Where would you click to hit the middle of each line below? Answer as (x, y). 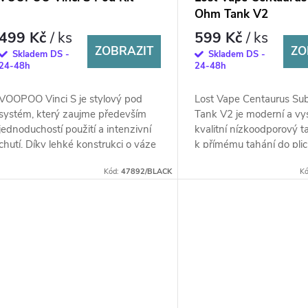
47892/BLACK (147, 171)
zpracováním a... (232, 174)
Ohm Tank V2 (232, 14)
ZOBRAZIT (124, 52)
